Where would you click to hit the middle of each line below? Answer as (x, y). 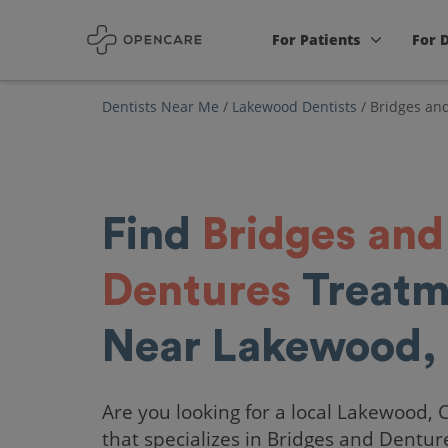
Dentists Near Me (160, 106)
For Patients (316, 39)
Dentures (196, 291)
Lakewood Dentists (294, 106)
